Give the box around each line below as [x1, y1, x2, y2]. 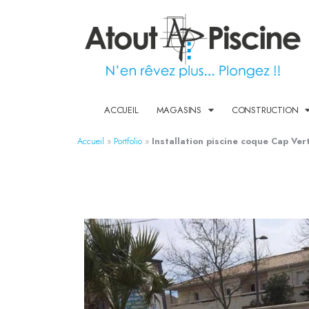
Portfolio [114, 134, 142, 148]
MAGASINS [156, 103, 201, 117]
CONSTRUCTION [231, 103, 299, 117]
